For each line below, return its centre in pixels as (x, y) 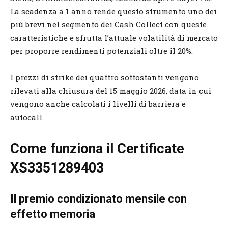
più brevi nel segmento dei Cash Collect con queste (108, 24)
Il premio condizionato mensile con (98, 198)
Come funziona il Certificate (97, 148)
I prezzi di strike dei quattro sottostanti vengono (105, 77)
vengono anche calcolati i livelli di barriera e (98, 104)
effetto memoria (53, 214)
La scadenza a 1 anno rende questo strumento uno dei (113, 11)
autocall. (27, 117)
